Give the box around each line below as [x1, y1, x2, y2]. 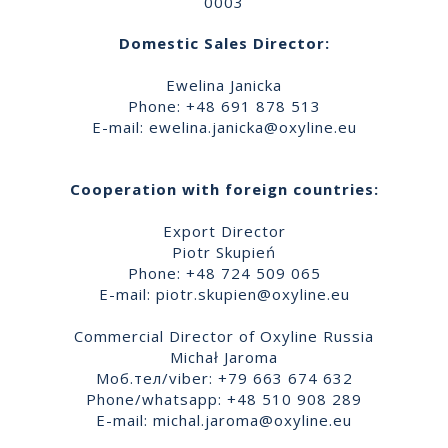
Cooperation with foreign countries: [69, 178, 379, 199]
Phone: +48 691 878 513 [127, 95, 321, 116]
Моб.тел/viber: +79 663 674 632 [95, 367, 353, 388]
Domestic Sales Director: [118, 32, 330, 53]
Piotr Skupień [172, 241, 276, 262]
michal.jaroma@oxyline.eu [153, 409, 352, 430]
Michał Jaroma [170, 346, 278, 367]
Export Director [162, 220, 286, 241]
